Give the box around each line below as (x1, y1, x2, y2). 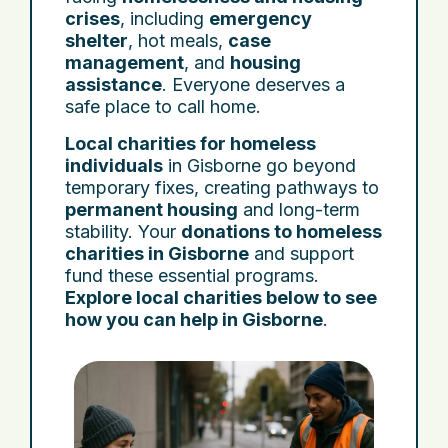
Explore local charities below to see (65, 287, 377, 308)
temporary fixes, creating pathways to (65, 177, 379, 198)
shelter (65, 30, 128, 51)
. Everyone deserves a (162, 74, 345, 95)
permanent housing (65, 199, 238, 220)
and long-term (238, 199, 360, 220)
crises (65, 8, 120, 29)
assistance (65, 74, 162, 95)
